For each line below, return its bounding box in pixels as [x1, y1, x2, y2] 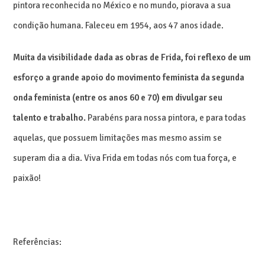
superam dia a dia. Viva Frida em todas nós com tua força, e [13, 152, 237, 163]
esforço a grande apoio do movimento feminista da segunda [13, 72, 245, 83]
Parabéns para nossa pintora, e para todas [88, 112, 247, 123]
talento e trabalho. [13, 112, 88, 123]
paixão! [13, 172, 41, 183]
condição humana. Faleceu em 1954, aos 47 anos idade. [13, 20, 224, 31]
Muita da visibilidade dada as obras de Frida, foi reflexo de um [13, 51, 251, 63]
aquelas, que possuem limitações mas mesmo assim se [13, 132, 222, 143]
